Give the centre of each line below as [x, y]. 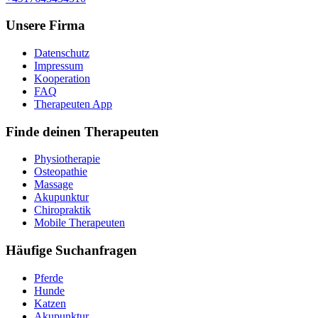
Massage [54, 185]
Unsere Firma [45, 26]
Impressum [59, 66]
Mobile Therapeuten [79, 223]
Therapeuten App [73, 104]
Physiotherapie [67, 159]
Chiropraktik [62, 210]
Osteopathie [61, 172]
